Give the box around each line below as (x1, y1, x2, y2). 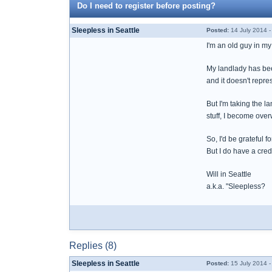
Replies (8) (69, 240, 117, 251)
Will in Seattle (206, 170, 251, 178)
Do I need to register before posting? (77, 1, 216, 10)
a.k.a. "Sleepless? (206, 182, 265, 191)
